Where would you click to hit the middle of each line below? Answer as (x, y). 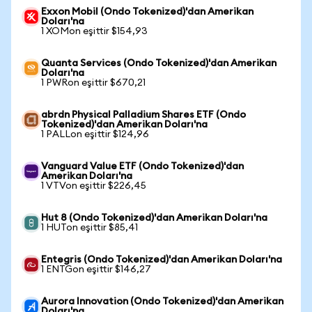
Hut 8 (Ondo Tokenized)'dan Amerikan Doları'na (154, 218)
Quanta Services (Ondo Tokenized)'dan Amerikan (159, 63)
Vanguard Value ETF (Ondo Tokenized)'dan (142, 166)
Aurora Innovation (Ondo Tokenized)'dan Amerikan (162, 302)
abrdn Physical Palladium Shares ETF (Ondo (143, 115)
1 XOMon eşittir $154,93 (94, 31)
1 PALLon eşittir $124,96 (95, 134)
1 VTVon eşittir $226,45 (94, 186)
